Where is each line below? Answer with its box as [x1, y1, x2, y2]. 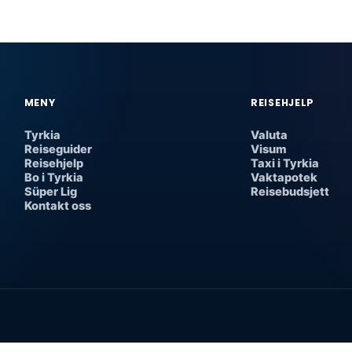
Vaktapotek [251, 170, 318, 185]
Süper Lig [24, 185, 77, 199]
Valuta [251, 128, 288, 142]
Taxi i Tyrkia [251, 156, 320, 170]
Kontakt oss [24, 199, 91, 213]
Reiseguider [24, 142, 92, 156]
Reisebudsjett [251, 185, 330, 199]
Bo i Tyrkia [24, 170, 83, 185]
